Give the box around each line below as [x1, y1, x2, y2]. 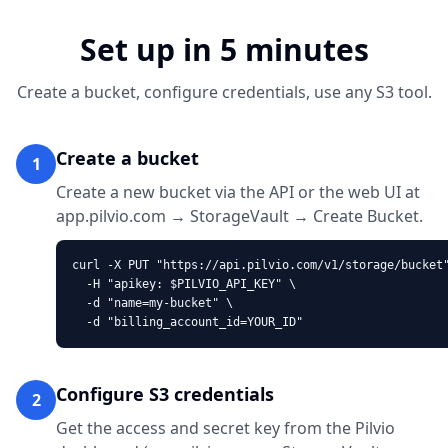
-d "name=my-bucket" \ [72, 296, 233, 310]
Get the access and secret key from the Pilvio [56, 417, 395, 439]
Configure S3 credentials [56, 382, 274, 406]
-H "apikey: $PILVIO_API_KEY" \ [72, 277, 296, 291]
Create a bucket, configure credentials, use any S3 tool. [16, 81, 432, 103]
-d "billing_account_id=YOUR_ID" [72, 315, 303, 329]
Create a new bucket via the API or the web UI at [56, 181, 420, 203]
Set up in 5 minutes [79, 29, 369, 70]
